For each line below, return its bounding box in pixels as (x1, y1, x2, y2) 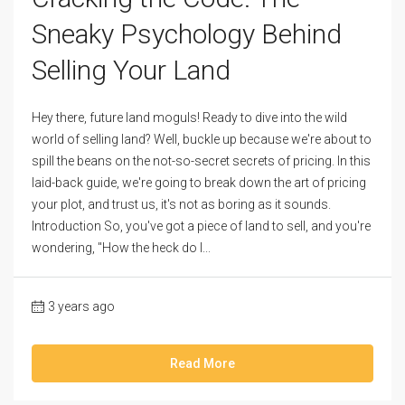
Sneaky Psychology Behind (32, 18, 342, 51)
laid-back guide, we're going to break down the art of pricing (32, 175, 366, 191)
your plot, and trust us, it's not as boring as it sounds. (32, 197, 331, 212)
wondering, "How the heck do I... (32, 240, 211, 256)
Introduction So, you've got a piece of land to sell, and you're (32, 219, 371, 234)
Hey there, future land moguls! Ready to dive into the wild (32, 110, 347, 126)
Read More (170, 356, 235, 372)
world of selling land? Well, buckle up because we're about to (32, 132, 372, 147)
